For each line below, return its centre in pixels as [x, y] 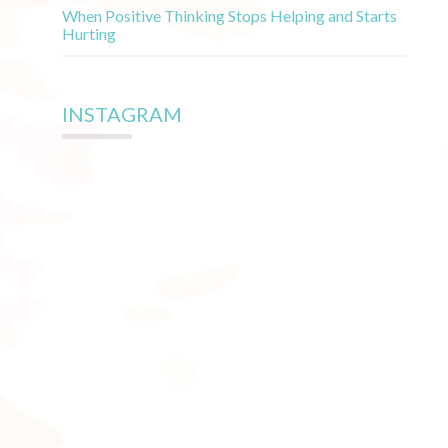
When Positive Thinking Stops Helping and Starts [229, 15]
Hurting [89, 33]
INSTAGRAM [122, 114]
